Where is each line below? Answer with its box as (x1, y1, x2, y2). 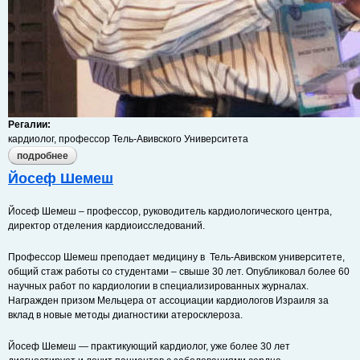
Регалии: (8, 119, 53, 130)
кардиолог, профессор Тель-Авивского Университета (8, 133, 248, 145)
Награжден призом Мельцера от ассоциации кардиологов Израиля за (8, 295, 329, 306)
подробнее (17, 150, 68, 162)
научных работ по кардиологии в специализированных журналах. (8, 280, 309, 292)
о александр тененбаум (68, 150, 182, 162)
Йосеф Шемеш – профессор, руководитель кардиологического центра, (8, 206, 332, 217)
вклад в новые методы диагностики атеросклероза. (8, 309, 243, 321)
